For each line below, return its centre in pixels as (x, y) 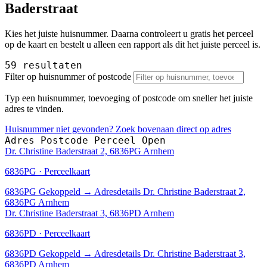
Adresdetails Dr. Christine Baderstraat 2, (170, 191)
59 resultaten (44, 65)
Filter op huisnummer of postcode (68, 76)
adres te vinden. (34, 108)
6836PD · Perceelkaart (47, 233)
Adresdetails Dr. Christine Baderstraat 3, (170, 253)
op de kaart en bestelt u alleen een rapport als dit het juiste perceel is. (133, 44)
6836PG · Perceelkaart (47, 171)
